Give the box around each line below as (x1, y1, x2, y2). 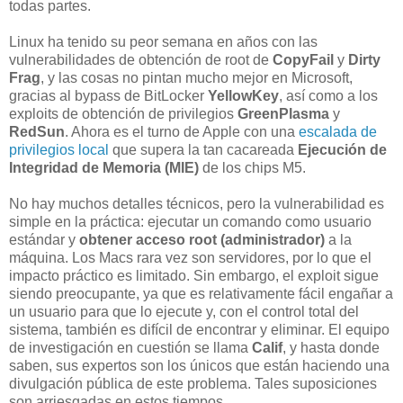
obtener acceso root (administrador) (79, 231, 325, 247)
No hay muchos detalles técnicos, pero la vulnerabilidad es (9, 195, 384, 211)
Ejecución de (298, 141, 387, 157)
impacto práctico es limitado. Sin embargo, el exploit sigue (9, 267, 379, 283)
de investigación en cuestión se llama (9, 339, 252, 355)
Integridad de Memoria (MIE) (9, 159, 199, 175)
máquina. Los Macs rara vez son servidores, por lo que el (9, 249, 372, 265)
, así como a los (279, 87, 378, 103)
